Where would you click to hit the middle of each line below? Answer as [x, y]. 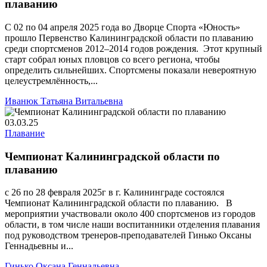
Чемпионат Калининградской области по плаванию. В [119, 203]
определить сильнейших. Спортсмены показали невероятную [131, 70]
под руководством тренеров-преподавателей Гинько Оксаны [128, 235]
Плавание [25, 133]
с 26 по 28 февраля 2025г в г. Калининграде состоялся [114, 193]
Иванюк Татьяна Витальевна [64, 101]
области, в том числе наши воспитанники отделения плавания [132, 225]
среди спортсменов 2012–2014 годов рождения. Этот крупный [133, 48]
